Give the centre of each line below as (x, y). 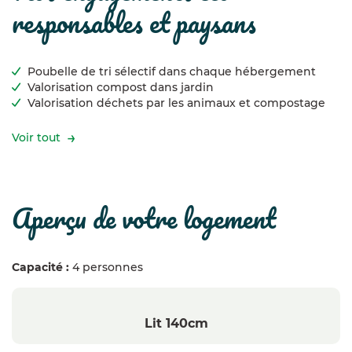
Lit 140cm (176, 324)
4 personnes (106, 268)
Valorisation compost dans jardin (121, 88)
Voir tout (36, 138)
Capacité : (40, 268)
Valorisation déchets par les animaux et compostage (176, 103)
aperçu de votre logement (154, 218)
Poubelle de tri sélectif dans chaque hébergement (172, 72)
